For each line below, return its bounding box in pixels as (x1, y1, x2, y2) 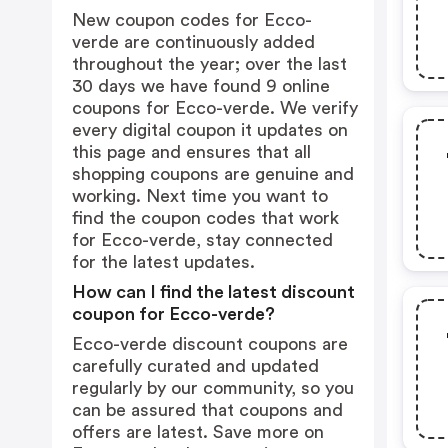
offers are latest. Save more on (72, 423, 324, 441)
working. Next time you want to (72, 187, 328, 205)
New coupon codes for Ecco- (72, 11, 312, 29)
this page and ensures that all (72, 143, 311, 161)
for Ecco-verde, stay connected (72, 231, 333, 249)
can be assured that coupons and (72, 401, 343, 419)
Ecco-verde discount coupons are (72, 335, 348, 353)
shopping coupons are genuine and (72, 165, 354, 183)
